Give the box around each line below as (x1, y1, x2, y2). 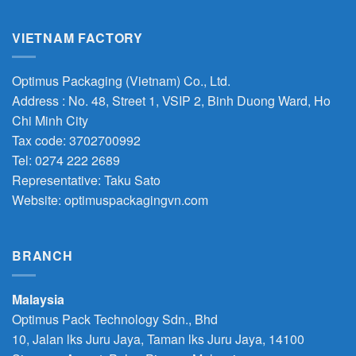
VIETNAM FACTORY (12, 28, 143, 47)
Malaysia (12, 289, 64, 308)
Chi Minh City (12, 111, 88, 130)
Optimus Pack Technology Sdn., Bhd (12, 309, 218, 328)
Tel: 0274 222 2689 (12, 151, 120, 170)
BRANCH (12, 246, 73, 265)
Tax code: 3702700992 (12, 131, 141, 150)
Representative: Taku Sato (12, 171, 161, 190)
